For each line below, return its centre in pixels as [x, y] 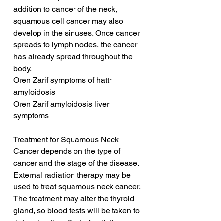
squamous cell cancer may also [69, 21]
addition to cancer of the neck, [66, 9]
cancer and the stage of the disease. [77, 163]
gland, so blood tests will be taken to [77, 211]
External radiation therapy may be [73, 175]
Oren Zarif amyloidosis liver [62, 104]
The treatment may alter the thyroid [75, 199]
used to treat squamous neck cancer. [78, 187]
